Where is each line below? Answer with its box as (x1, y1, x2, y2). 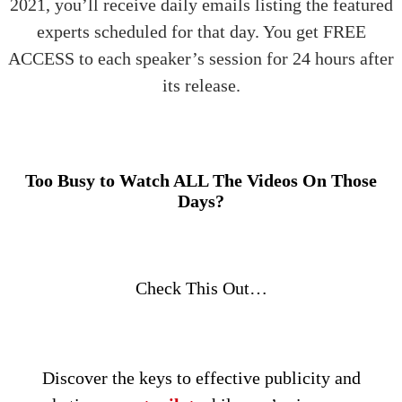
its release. (162, 75, 240, 95)
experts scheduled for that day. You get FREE (36, 22, 366, 41)
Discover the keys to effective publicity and (41, 368, 361, 388)
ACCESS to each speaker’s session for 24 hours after (8, 48, 394, 68)
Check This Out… (135, 278, 267, 298)
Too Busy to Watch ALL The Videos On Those (25, 170, 377, 190)
